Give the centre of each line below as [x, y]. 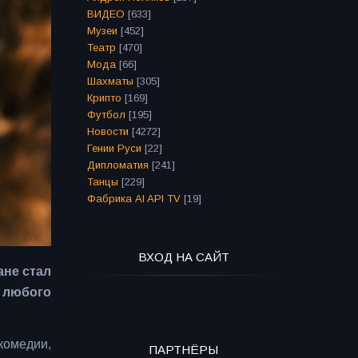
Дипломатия [117, 165]
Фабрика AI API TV [133, 199]
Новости [107, 131]
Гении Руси [114, 148]
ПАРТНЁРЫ [183, 350]
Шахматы [110, 81]
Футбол [106, 115]
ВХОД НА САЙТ [183, 257]
